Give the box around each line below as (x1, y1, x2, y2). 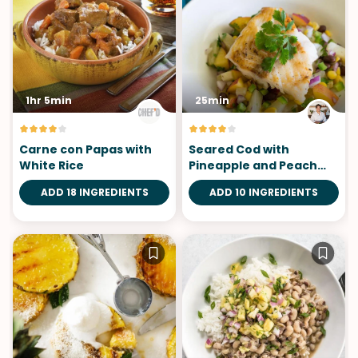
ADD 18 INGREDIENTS (40, 185, 149, 199)
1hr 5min (26, 93, 72, 107)
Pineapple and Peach (189, 157, 317, 173)
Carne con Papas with (19, 141, 152, 157)
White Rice (19, 157, 84, 173)
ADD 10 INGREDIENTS (209, 185, 318, 199)
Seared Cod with (189, 141, 289, 157)
